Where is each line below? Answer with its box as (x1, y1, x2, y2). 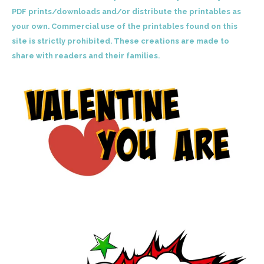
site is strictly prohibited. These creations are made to (12, 37, 229, 46)
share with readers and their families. (12, 51, 160, 61)
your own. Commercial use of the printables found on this (12, 22, 237, 31)
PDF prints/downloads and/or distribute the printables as (12, 7, 241, 16)
